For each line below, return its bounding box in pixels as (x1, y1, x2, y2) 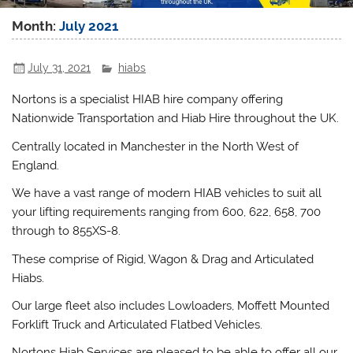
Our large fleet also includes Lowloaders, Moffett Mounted (12, 299, 330, 313)
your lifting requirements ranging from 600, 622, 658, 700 (12, 205, 321, 220)
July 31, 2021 (28, 61, 91, 74)
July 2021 (59, 18, 119, 35)
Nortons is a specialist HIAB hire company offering (12, 92, 284, 107)
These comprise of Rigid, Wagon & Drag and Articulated (12, 251, 314, 266)
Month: (12, 18, 60, 35)
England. (12, 158, 60, 173)
